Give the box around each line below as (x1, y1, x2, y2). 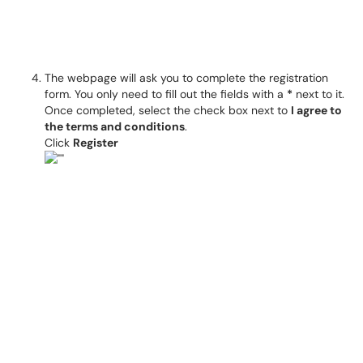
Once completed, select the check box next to (45, 103, 291, 117)
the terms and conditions (45, 119, 185, 134)
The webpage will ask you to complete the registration (45, 70, 328, 85)
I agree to (291, 103, 342, 117)
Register (73, 135, 118, 150)
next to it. (293, 87, 344, 101)
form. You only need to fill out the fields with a (45, 87, 287, 101)
